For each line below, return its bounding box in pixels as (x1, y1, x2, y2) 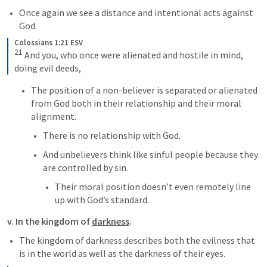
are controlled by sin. (43, 161, 128, 173)
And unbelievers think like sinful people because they (43, 148, 258, 160)
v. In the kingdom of (7, 215, 92, 227)
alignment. (31, 110, 76, 122)
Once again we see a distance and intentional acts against (19, 6, 253, 18)
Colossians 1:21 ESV (14, 37, 83, 48)
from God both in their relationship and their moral (31, 97, 241, 109)
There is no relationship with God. (43, 129, 181, 141)
